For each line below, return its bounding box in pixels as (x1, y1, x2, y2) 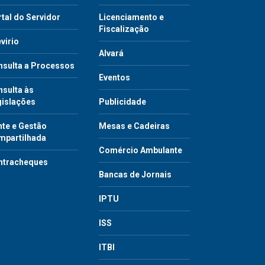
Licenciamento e (99, 12, 164, 22)
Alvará (99, 48, 124, 58)
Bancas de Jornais (99, 169, 172, 179)
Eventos (99, 72, 130, 82)
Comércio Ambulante (99, 145, 182, 155)
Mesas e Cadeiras (99, 121, 170, 131)
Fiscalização (99, 24, 149, 34)
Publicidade (99, 96, 146, 106)
